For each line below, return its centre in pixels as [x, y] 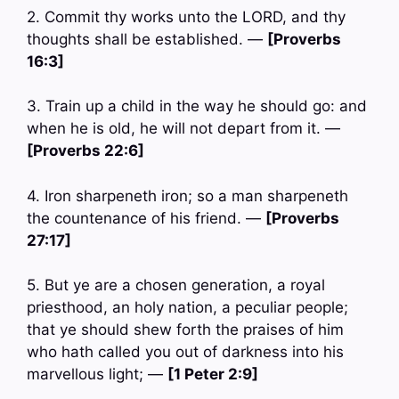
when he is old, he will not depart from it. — [183, 129]
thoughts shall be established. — [147, 39]
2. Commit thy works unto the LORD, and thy [186, 16]
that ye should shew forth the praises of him [185, 330]
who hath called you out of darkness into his [185, 352]
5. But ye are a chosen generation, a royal [176, 285]
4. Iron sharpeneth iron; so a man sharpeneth [187, 195]
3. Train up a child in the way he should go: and [197, 106]
